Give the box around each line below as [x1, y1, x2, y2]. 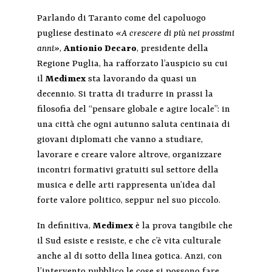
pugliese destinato [36, 29, 116, 39]
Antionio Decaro [63, 44, 137, 55]
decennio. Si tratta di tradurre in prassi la [36, 89, 213, 100]
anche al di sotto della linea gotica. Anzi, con [36, 251, 222, 262]
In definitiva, [36, 221, 93, 232]
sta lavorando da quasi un [85, 74, 197, 85]
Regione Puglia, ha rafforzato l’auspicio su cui [36, 59, 228, 70]
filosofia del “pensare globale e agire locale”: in [36, 104, 230, 115]
